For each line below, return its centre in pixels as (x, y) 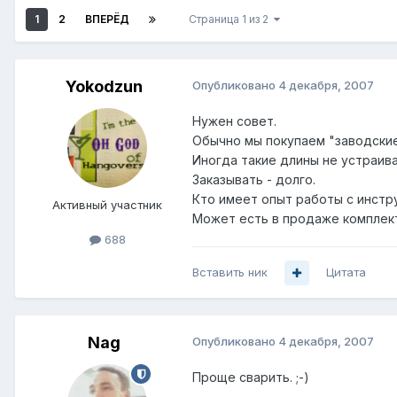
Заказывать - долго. (254, 180)
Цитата (346, 272)
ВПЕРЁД (107, 19)
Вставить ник (230, 272)
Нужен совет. (234, 121)
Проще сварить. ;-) (251, 378)
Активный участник (107, 205)
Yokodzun (104, 87)
